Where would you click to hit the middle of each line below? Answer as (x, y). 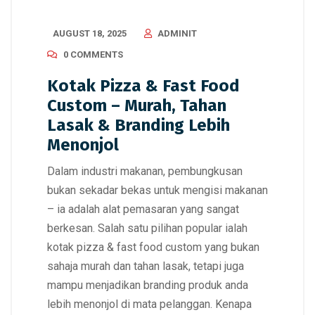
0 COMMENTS (93, 54)
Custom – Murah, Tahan (137, 105)
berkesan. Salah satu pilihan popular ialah (147, 228)
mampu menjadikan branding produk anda (148, 285)
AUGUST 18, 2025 (90, 33)
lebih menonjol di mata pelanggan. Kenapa (149, 304)
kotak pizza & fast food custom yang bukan (153, 247)
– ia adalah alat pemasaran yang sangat (143, 209)
